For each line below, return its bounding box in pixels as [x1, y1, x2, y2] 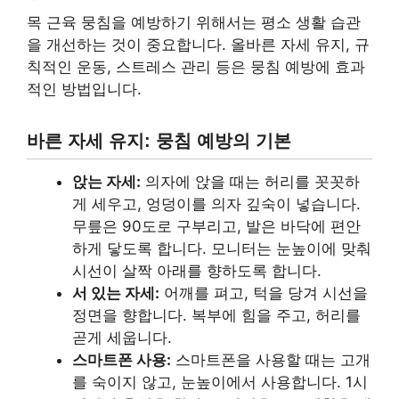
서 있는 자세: [72, 284, 159, 303]
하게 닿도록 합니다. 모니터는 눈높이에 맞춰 [72, 240, 371, 258]
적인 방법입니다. [27, 79, 142, 98]
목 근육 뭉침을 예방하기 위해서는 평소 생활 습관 [27, 12, 361, 31]
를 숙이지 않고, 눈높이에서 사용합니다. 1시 [72, 373, 368, 392]
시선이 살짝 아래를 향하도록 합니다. [72, 262, 322, 281]
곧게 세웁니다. [72, 329, 172, 347]
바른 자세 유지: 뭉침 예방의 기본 [27, 131, 291, 151]
